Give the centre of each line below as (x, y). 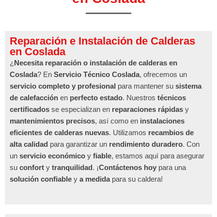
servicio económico (52, 155)
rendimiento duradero (146, 144)
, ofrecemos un (163, 74)
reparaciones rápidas (147, 109)
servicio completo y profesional (63, 86)
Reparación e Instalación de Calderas (102, 41)
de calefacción (34, 97)
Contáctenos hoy (128, 167)
